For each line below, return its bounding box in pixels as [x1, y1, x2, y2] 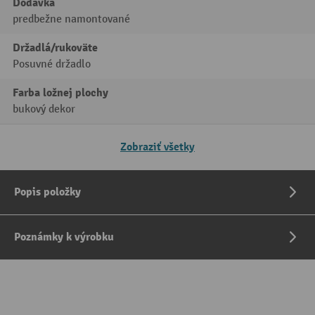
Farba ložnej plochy [13, 86, 108, 100]
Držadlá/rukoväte [13, 41, 98, 55]
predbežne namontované [13, 13, 130, 26]
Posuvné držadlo [13, 58, 91, 71]
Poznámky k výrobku [14, 230, 114, 244]
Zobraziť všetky [120, 140, 195, 154]
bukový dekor [13, 103, 75, 116]
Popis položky [14, 185, 81, 199]
